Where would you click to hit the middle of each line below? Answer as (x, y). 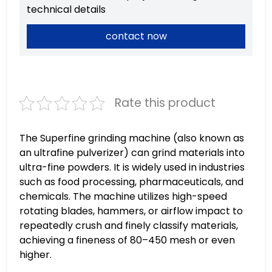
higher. (36, 255)
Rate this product (165, 103)
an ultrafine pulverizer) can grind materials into (132, 153)
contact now (136, 36)
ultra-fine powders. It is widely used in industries (132, 167)
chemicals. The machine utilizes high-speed (123, 196)
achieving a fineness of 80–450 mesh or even (127, 240)
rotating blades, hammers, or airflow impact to (131, 211)
